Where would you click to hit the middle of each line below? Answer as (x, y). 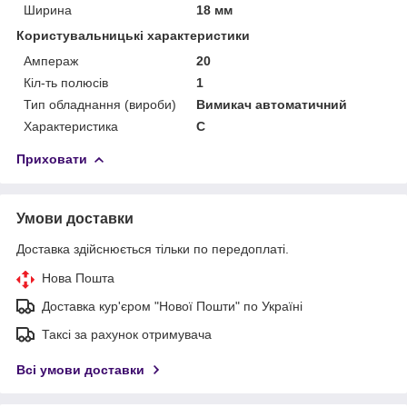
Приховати (52, 159)
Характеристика (71, 126)
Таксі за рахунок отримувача (127, 334)
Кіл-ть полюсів (66, 82)
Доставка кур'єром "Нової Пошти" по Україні (172, 306)
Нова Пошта (78, 278)
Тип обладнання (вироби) (100, 104)
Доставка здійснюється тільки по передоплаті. (153, 248)
